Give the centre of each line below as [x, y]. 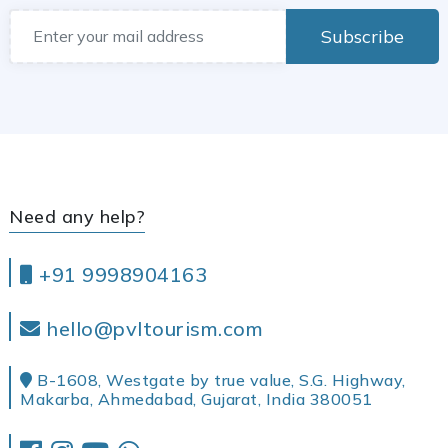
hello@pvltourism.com [151, 328]
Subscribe [362, 36]
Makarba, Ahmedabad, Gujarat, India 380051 [196, 398]
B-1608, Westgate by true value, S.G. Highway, [219, 379]
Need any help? [77, 216]
